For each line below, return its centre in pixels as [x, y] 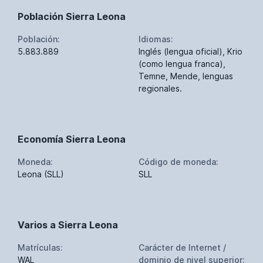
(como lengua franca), [182, 63]
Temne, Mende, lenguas [186, 76]
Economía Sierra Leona [72, 139]
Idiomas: [156, 39]
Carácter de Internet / [182, 247]
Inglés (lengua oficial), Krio [190, 51]
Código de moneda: [178, 161]
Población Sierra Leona [72, 16]
